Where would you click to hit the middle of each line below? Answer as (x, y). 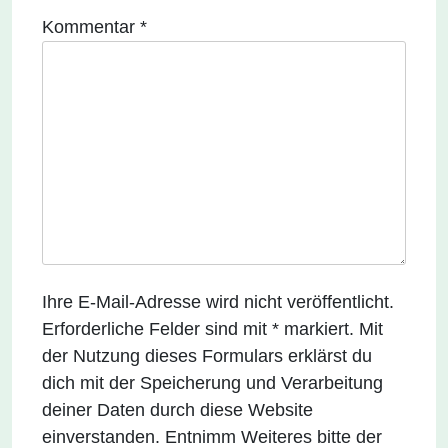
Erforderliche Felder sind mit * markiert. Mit (212, 329)
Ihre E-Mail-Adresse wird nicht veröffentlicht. (218, 302)
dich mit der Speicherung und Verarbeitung (212, 383)
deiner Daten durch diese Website (177, 410)
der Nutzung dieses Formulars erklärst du (207, 356)
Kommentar (91, 27)
